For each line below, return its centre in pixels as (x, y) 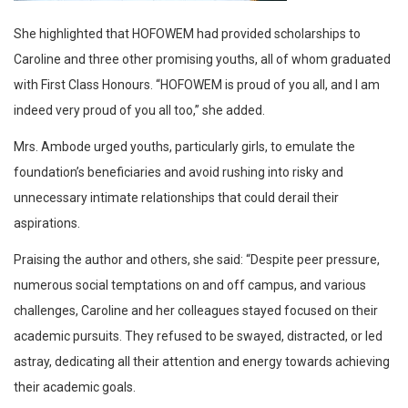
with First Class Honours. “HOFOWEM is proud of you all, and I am (197, 85)
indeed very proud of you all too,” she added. (139, 111)
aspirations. (47, 224)
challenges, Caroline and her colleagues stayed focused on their (196, 311)
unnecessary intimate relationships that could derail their (176, 198)
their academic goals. (75, 388)
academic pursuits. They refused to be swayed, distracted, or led (198, 337)
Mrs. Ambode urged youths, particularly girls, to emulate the (184, 147)
